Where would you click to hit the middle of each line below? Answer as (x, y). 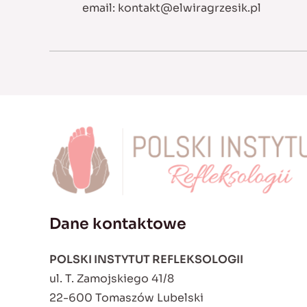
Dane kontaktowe (118, 224)
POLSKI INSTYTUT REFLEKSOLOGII (146, 259)
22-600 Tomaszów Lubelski (126, 298)
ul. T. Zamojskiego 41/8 (112, 279)
